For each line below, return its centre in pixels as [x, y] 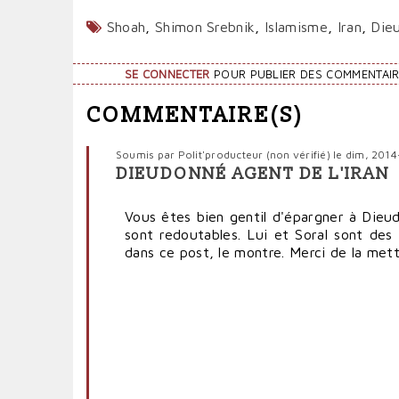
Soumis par [147, 154]
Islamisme [296, 27]
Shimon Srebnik [205, 27]
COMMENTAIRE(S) [195, 115]
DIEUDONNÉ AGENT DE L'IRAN [253, 174]
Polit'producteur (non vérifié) [254, 154]
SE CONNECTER [167, 74]
